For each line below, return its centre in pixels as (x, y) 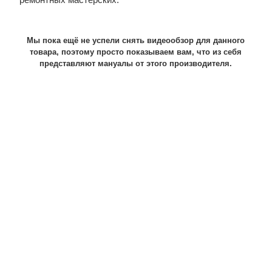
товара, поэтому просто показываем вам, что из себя (136, 52)
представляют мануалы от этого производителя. (136, 63)
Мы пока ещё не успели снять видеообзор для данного (136, 40)
